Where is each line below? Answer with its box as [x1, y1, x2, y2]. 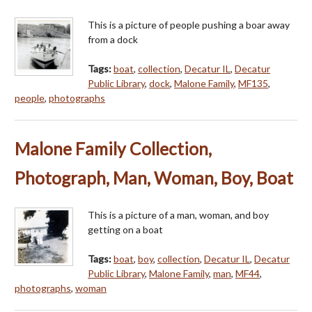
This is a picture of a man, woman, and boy [88, 208, 269, 221]
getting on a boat [88, 223, 163, 235]
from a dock [88, 33, 138, 45]
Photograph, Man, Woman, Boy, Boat [15, 167, 293, 188]
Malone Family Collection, [15, 138, 212, 159]
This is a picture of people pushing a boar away [88, 18, 290, 31]
